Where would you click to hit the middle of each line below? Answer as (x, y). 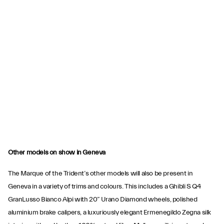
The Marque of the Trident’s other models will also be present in (100, 173)
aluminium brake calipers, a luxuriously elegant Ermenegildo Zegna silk (110, 212)
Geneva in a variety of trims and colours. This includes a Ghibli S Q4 (104, 186)
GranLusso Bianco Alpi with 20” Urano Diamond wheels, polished (103, 199)
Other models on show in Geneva (57, 152)
